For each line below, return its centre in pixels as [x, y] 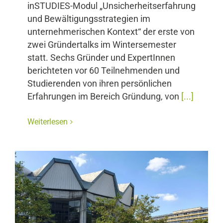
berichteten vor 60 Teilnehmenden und [104, 71]
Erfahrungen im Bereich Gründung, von [104, 97]
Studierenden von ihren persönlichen [100, 84]
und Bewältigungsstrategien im [89, 19]
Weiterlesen [48, 122]
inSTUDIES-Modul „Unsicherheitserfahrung [111, 6]
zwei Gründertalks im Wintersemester [102, 45]
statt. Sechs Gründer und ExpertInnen [101, 58]
